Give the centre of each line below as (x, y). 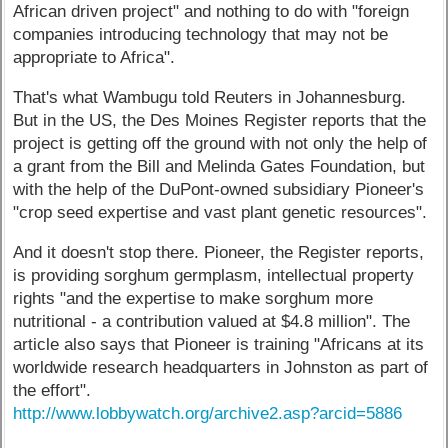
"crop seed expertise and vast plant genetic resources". (220, 212)
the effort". (52, 390)
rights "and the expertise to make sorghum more (193, 298)
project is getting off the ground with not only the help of (220, 143)
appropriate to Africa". (94, 58)
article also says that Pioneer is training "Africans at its (219, 344)
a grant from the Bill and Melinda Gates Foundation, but (219, 166)
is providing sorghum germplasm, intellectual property (214, 275)
